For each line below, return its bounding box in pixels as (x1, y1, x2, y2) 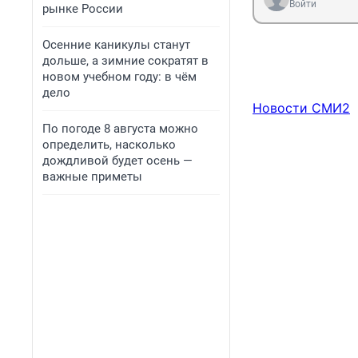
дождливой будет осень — (42, 153, 193, 168)
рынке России (42, 2, 123, 16)
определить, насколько (42, 137, 176, 152)
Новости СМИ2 (253, 100, 350, 117)
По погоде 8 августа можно (42, 121, 198, 136)
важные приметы (42, 169, 142, 184)
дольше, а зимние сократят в (42, 54, 209, 68)
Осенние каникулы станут (42, 38, 190, 52)
